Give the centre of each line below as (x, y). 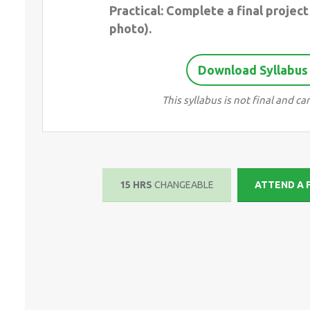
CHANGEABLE (184, 185)
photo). (130, 28)
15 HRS (137, 185)
